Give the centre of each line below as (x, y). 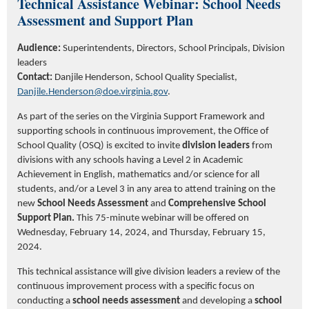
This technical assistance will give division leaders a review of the (149, 272)
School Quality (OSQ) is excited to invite (100, 146)
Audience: (40, 49)
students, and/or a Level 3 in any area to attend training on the (146, 190)
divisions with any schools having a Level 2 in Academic (130, 161)
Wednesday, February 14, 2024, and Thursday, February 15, (141, 233)
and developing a (217, 301)
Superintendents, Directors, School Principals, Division (174, 49)
